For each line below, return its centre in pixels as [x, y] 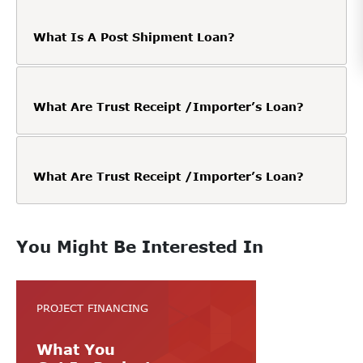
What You [76, 349]
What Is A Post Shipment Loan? [134, 36]
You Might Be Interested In [140, 246]
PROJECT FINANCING [92, 307]
